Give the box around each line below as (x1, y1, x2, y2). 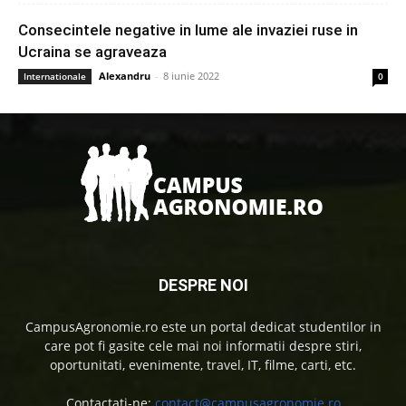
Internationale (24, 69, 86, 82)
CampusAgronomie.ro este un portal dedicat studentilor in (24, 317, 382, 335)
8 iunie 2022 (163, 68, 219, 82)
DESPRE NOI (158, 275, 248, 295)
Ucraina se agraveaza (18, 42, 167, 61)
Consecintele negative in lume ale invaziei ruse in (18, 20, 358, 39)
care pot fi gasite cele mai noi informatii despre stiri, (44, 336, 362, 354)
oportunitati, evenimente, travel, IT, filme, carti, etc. (50, 355, 356, 373)
